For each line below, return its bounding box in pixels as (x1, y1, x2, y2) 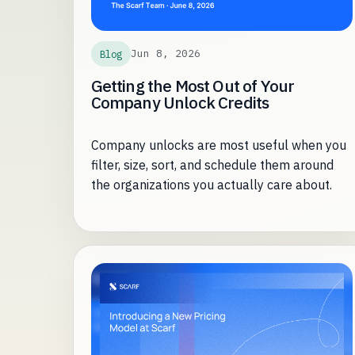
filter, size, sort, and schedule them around (90, 156, 334, 173)
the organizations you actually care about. (90, 176, 332, 193)
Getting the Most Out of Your (90, 74, 295, 97)
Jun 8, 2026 (130, 47, 200, 61)
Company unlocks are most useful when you (90, 136, 346, 153)
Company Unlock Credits (90, 91, 269, 113)
